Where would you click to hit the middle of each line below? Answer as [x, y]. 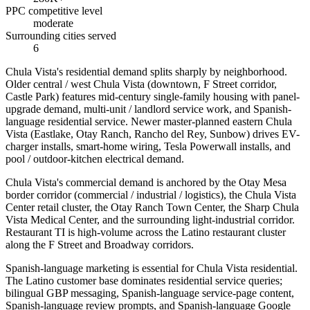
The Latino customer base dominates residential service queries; [144, 281]
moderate [53, 24]
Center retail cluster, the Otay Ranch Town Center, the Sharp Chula [152, 208]
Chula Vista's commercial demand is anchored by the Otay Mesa [146, 183]
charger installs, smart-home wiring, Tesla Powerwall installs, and [148, 147]
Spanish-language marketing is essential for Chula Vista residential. [152, 268]
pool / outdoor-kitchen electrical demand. [95, 159]
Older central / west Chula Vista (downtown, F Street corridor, [141, 84]
